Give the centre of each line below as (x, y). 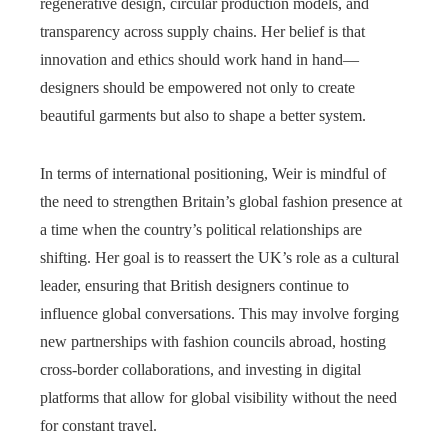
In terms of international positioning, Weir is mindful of (213, 173)
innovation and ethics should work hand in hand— (199, 59)
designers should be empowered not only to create (197, 87)
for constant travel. (98, 425)
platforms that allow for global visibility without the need (218, 397)
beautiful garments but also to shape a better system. (203, 115)
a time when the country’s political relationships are (201, 229)
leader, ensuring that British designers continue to (194, 285)
